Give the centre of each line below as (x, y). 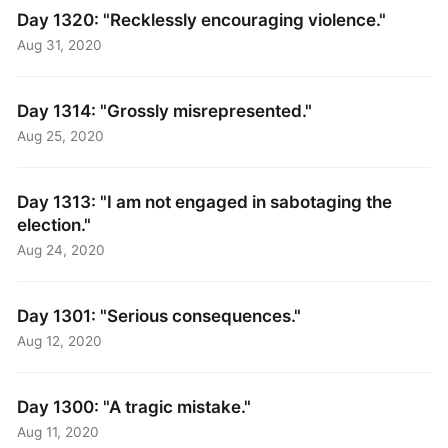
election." (54, 224)
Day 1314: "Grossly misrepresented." (165, 110)
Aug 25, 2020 (61, 136)
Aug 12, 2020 (60, 341)
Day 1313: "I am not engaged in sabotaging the (205, 201)
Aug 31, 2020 (60, 45)
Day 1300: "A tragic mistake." (134, 406)
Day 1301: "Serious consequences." (159, 315)
